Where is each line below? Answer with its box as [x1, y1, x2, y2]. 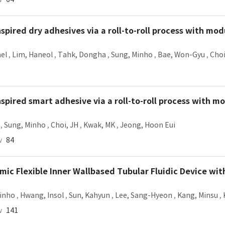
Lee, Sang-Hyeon [115, 191, 172, 200]
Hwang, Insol [20, 191, 64, 200]
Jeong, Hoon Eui [120, 121, 175, 130]
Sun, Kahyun [69, 191, 110, 200]
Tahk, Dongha [58, 50, 106, 59]
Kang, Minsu [177, 191, 218, 200]
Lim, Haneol [12, 50, 53, 59]
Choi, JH [51, 121, 78, 130]
